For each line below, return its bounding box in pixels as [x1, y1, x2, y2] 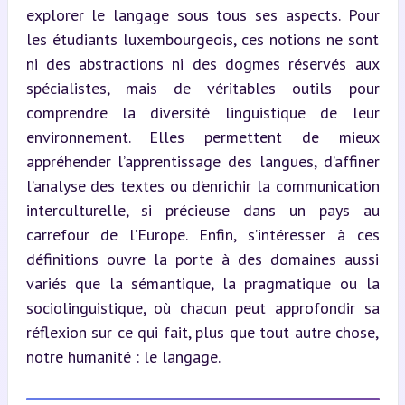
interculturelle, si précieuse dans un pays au [25, 199, 380, 221]
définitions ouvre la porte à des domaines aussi [25, 248, 380, 269]
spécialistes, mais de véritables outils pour [25, 77, 380, 99]
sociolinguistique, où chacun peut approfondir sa [25, 297, 380, 318]
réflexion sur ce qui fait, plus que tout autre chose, [25, 321, 380, 343]
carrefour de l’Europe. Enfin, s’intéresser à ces [25, 223, 380, 245]
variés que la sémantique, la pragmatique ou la [25, 272, 380, 294]
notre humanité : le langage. [25, 345, 221, 367]
